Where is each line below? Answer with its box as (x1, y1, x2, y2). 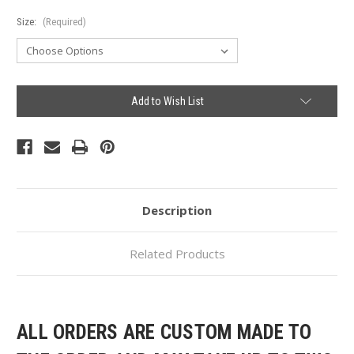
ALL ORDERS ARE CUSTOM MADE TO (17, 320, 312, 344)
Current (17, 86, 47, 99)
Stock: (17, 101, 43, 114)
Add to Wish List (131, 94, 204, 107)
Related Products (129, 245, 225, 262)
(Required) (42, 15, 86, 28)
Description (142, 201, 212, 218)
